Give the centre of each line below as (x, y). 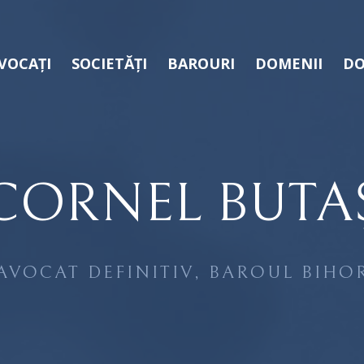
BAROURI (201, 63)
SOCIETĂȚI (109, 63)
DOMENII (289, 63)
